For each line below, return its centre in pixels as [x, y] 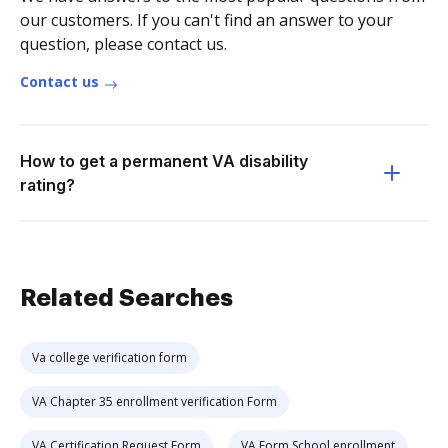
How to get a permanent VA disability [164, 161]
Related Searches [126, 298]
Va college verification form [109, 357]
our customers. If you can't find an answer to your [206, 20]
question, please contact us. [123, 44]
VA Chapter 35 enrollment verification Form [154, 401]
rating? [47, 185]
